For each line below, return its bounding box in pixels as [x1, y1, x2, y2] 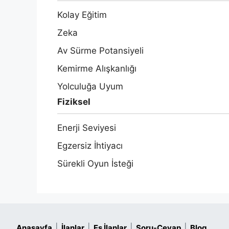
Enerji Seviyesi [57, 123, 116, 133]
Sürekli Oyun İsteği [57, 158, 133, 169]
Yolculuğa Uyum [57, 81, 123, 92]
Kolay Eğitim [57, 10, 107, 20]
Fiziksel [57, 97, 90, 107]
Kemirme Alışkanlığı [57, 63, 136, 74]
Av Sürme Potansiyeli [57, 45, 144, 56]
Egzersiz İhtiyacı [57, 141, 123, 151]
